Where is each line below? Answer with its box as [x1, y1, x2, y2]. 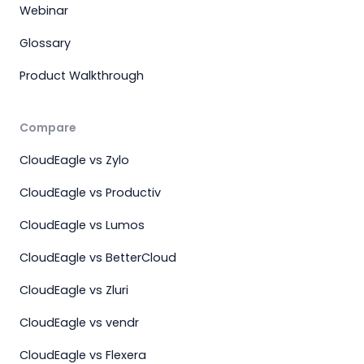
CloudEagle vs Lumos [19, 217, 145, 233]
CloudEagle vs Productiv [19, 184, 161, 201]
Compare [19, 119, 76, 136]
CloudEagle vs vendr [19, 314, 139, 331]
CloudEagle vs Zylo [19, 152, 129, 168]
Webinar [19, 2, 68, 19]
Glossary [19, 35, 71, 51]
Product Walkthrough [19, 67, 144, 84]
